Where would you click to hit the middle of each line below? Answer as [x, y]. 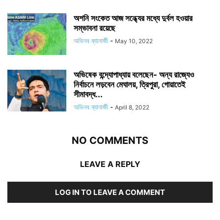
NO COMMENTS [110, 140]
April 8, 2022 [132, 107]
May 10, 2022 [134, 41]
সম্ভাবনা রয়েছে [95, 28]
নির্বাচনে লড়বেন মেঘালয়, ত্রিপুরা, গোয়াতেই [130, 84]
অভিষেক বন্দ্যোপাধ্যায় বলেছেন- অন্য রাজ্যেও [134, 75]
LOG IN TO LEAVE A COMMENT [110, 192]
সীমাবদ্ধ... [88, 94]
